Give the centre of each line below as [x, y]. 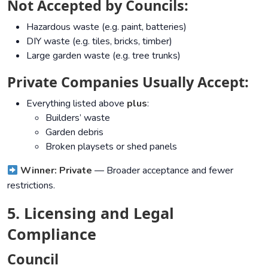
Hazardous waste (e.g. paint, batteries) [106, 27]
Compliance [52, 234]
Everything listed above [77, 103]
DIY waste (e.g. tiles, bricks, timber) [99, 41]
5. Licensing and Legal [91, 213]
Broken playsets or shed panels [111, 146]
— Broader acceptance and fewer [163, 170]
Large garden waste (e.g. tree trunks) [103, 55]
